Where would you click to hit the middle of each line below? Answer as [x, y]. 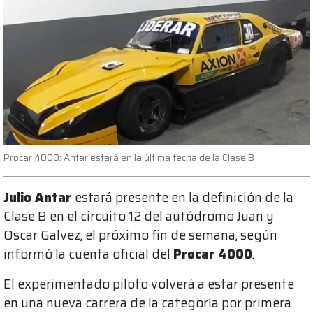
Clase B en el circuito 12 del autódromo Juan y [139, 217]
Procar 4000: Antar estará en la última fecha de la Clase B [129, 158]
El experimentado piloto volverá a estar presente [149, 284]
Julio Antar [39, 198]
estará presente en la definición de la [184, 198]
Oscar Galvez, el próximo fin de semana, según [140, 235]
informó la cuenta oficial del [88, 254]
